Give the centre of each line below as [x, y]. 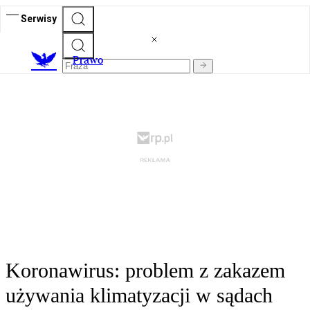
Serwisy [39, 18]
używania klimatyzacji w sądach [139, 295]
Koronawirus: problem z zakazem [145, 271]
